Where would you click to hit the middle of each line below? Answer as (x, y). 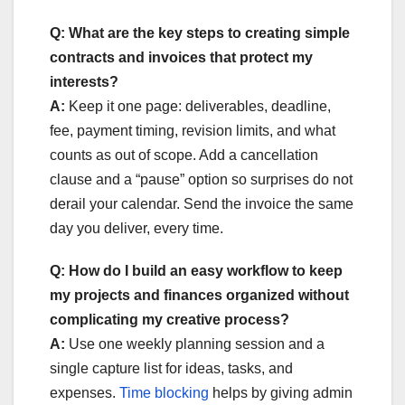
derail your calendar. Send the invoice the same (202, 203)
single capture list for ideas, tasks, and (171, 368)
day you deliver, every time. (137, 228)
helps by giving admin (281, 392)
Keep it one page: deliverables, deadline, (198, 106)
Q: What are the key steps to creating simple (200, 33)
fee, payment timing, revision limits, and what (193, 130)
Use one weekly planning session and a (195, 344)
